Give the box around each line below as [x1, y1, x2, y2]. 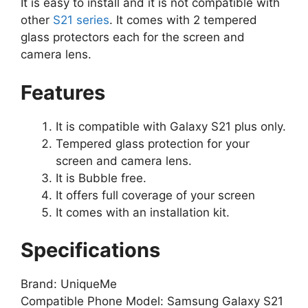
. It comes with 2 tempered [109, 13, 257, 27]
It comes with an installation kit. [56, 205, 230, 219]
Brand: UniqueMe [21, 277, 117, 291]
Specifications [21, 238, 160, 263]
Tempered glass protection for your [56, 136, 250, 151]
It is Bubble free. [56, 170, 146, 185]
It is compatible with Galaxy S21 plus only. [56, 119, 286, 133]
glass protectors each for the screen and [21, 30, 245, 45]
